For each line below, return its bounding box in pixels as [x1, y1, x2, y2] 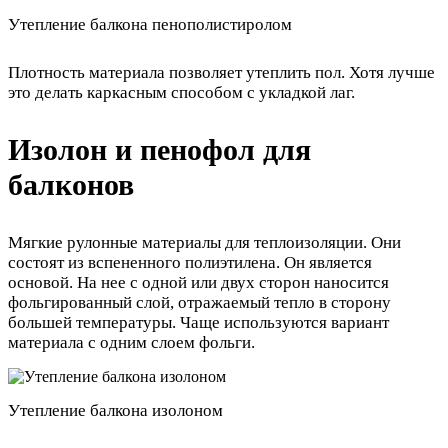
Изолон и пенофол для [8, 132, 311, 167]
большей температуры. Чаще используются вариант [8, 312, 389, 332]
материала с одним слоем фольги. [8, 332, 255, 352]
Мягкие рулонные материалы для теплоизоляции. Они [8, 232, 401, 252]
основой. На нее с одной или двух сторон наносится [8, 272, 389, 292]
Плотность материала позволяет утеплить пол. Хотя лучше [8, 62, 435, 82]
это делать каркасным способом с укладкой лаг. [8, 82, 355, 102]
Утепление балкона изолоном [8, 401, 223, 421]
